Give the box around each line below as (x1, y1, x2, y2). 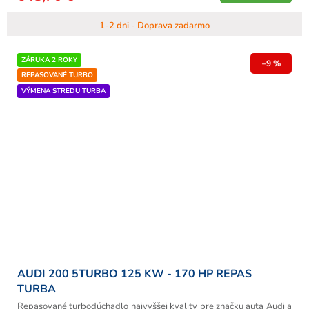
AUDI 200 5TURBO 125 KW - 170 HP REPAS (17, 266, 252, 281)
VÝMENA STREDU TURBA (21, 86, 106, 97)
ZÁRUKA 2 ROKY (21, 54, 77, 65)
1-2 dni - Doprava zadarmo (99, 19, 210, 32)
